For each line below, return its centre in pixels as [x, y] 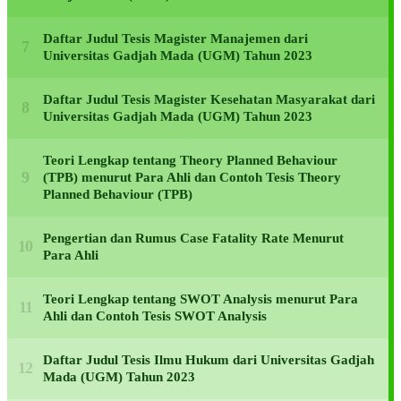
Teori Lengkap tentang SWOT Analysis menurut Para [200, 299]
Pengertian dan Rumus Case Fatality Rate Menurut [193, 238]
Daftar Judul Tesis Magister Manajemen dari [175, 38]
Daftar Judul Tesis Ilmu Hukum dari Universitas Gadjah [209, 359]
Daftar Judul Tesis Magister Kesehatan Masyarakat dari [209, 99]
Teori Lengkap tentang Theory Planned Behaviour [190, 160]
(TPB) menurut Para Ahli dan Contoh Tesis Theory [192, 177]
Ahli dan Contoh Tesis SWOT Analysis [155, 316]
